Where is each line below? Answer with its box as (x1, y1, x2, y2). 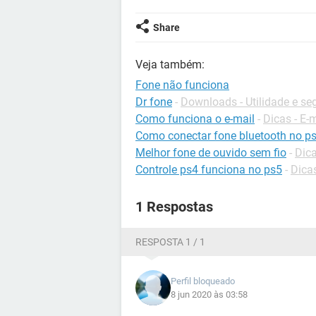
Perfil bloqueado (171, 276, 235, 286)
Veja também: (135, 58, 205, 71)
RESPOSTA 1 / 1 (135, 236, 205, 248)
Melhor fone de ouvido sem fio (135, 146, 286, 159)
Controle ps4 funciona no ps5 (135, 163, 282, 176)
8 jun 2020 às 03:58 (171, 289, 248, 300)
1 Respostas (135, 198, 213, 215)
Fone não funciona (135, 78, 229, 92)
